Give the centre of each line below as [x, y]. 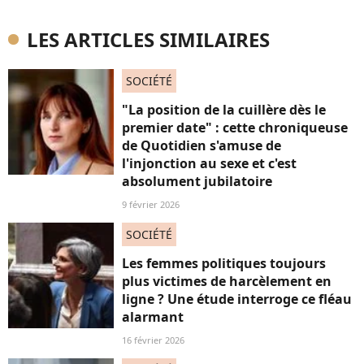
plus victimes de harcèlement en [227, 281]
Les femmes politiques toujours [224, 263]
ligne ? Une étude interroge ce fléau [237, 299]
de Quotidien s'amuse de [201, 145]
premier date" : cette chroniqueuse [235, 128]
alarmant [153, 317]
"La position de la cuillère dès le [224, 110]
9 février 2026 [151, 204]
